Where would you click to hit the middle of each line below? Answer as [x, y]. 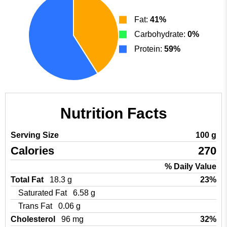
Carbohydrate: [161, 34]
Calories [32, 151]
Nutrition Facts [113, 113]
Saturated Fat [44, 193]
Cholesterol [34, 219]
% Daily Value [191, 166]
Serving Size [35, 135]
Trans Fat [36, 206]
